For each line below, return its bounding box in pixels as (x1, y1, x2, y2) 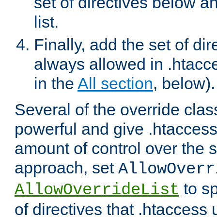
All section (77, 74, 153, 93)
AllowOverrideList (15, 181, 179, 200)
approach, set (15, 158, 118, 177)
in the (34, 74, 77, 93)
